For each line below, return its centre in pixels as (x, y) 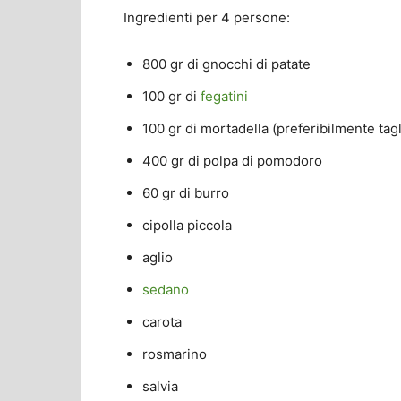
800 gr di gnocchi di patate (226, 64)
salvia (160, 387)
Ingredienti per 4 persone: (207, 18)
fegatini (224, 97)
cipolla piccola (187, 226)
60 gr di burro (186, 193)
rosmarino (175, 354)
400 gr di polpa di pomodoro (232, 161)
